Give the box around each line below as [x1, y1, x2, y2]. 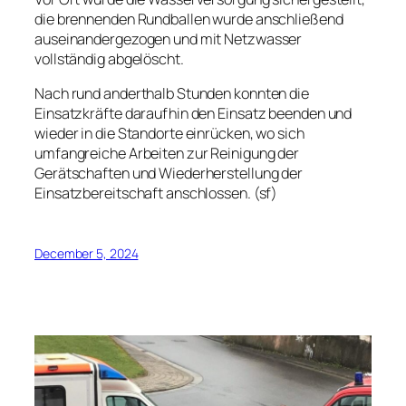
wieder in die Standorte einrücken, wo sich [34, 122, 304, 143]
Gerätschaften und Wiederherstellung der [34, 162, 304, 183]
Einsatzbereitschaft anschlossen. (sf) [34, 182, 278, 203]
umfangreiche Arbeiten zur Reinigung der [34, 142, 300, 163]
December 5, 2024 [34, 245, 139, 263]
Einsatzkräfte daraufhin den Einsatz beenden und [34, 102, 353, 123]
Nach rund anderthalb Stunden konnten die [34, 82, 309, 103]
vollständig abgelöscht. [34, 48, 184, 69]
